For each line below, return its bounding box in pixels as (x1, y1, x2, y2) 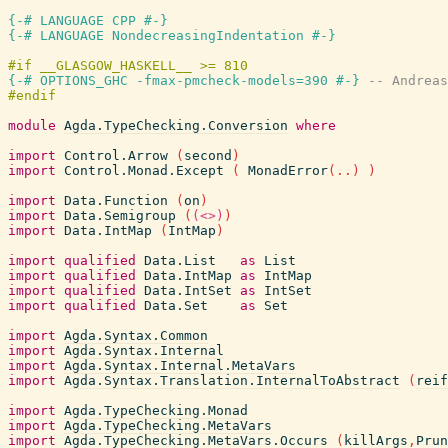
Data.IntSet (144, 283, 232, 298)
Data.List (144, 253, 216, 268)
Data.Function (64, 193, 168, 208)
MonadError (248, 163, 328, 178)
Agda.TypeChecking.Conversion (64, 118, 288, 133)
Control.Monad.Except (64, 163, 224, 178)
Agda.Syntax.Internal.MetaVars (64, 358, 296, 373)
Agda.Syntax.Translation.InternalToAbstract (64, 373, 400, 388)
